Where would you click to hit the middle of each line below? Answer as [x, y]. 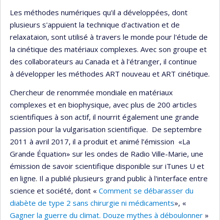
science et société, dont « [54, 190]
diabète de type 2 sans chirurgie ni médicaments [92, 203]
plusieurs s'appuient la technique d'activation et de [95, 25]
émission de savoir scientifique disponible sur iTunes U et [107, 166]
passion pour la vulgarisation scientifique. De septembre [106, 129]
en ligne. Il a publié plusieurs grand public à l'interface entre [109, 178]
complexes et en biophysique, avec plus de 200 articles [103, 104]
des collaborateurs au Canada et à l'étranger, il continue [103, 62]
